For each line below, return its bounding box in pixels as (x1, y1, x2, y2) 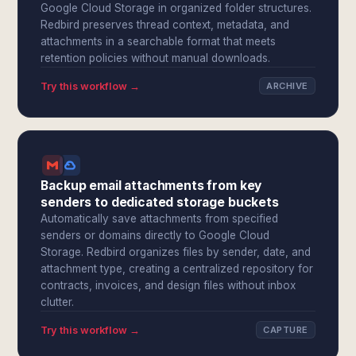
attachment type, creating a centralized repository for (41, 262, 314, 275)
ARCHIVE (266, 80, 308, 91)
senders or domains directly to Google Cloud (41, 229, 270, 242)
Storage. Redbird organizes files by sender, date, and (41, 246, 311, 258)
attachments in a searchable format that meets (41, 35, 277, 48)
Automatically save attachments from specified (41, 212, 279, 225)
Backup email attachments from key (41, 178, 262, 193)
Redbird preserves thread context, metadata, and (41, 18, 290, 31)
